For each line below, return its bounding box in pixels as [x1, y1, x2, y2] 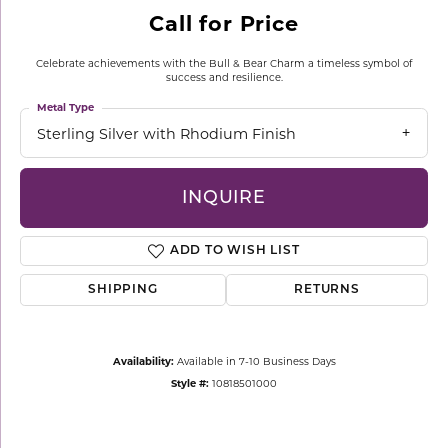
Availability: [112, 355, 174, 368]
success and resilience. [165, 71, 283, 83]
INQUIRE [182, 189, 266, 207]
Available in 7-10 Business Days [176, 355, 336, 368]
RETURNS [294, 284, 360, 297]
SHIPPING [88, 284, 158, 297]
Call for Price [149, 11, 299, 36]
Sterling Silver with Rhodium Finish [37, 125, 296, 143]
